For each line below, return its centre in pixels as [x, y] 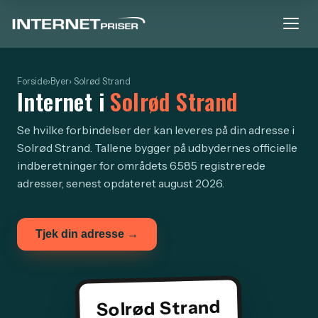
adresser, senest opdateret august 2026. [121, 183]
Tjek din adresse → [87, 234]
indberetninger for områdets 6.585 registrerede [141, 165]
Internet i [64, 101]
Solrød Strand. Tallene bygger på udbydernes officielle [157, 148]
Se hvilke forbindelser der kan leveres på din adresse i [156, 130]
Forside [32, 81]
